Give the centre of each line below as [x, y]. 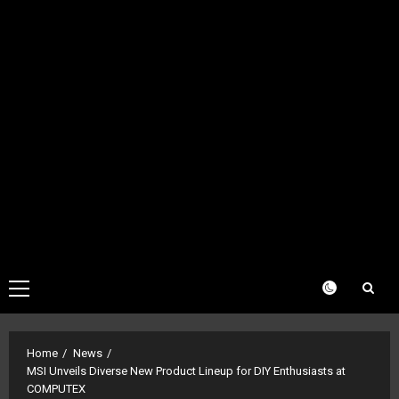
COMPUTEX [56, 389]
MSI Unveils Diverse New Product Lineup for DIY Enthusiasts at [186, 371]
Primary [41, 289]
